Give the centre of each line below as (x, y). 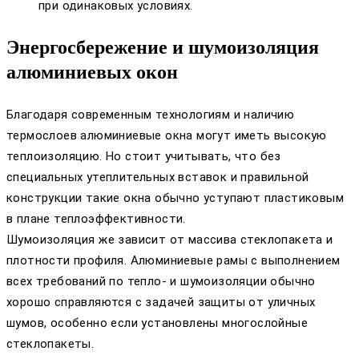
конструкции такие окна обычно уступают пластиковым (175, 198)
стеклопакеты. (50, 343)
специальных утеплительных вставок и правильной (158, 177)
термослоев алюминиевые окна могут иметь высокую (167, 135)
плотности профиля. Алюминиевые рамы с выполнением (173, 260)
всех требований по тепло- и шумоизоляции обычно (161, 281)
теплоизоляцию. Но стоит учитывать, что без (144, 156)
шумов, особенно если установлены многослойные (157, 323)
